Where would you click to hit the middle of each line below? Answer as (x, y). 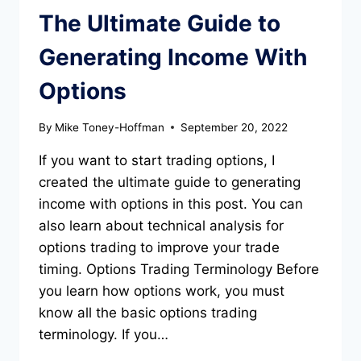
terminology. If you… (104, 334)
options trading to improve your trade (159, 247)
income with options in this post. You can (171, 203)
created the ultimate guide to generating (170, 182)
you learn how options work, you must (162, 290)
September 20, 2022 (234, 127)
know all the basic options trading (148, 312)
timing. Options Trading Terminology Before (179, 269)
